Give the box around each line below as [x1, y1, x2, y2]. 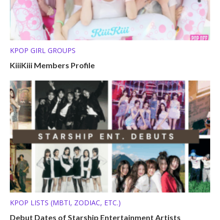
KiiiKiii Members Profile [10, 60, 95, 70]
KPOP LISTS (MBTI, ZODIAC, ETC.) [10, 198, 121, 208]
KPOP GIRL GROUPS [10, 45, 76, 55]
